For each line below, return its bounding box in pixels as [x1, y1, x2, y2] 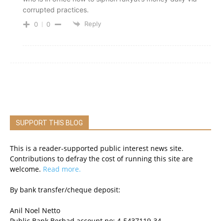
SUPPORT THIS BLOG [16, 119, 83, 127]
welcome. [10, 164, 43, 174]
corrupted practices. [23, 5, 89, 14]
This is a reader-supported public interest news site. [10, 144, 184, 153]
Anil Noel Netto [10, 206, 60, 216]
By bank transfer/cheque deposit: [10, 185, 120, 195]
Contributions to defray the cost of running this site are [10, 154, 193, 164]
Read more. [43, 164, 81, 174]
